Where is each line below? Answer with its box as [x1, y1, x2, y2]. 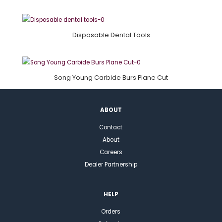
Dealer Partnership [84, 161, 137, 169]
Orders [101, 208, 121, 216]
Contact [99, 123, 123, 132]
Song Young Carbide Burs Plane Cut [54, 73, 168, 82]
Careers [99, 148, 122, 157]
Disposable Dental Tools [72, 30, 150, 39]
